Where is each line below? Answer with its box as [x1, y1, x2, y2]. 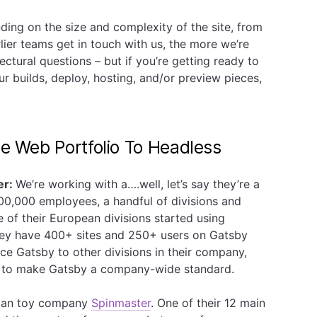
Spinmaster [91, 296, 151, 310]
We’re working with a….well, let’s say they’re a [16, 177, 260, 191]
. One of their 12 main [151, 296, 265, 310]
